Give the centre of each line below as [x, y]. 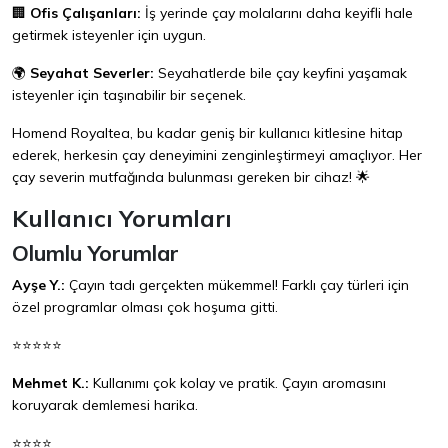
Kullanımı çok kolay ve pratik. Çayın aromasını [237, 383]
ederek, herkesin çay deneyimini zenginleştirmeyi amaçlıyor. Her [217, 155]
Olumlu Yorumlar [95, 253]
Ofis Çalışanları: [85, 13]
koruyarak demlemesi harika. [105, 405]
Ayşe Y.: [38, 285]
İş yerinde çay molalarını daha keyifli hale [277, 13]
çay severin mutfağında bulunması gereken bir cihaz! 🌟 [191, 177]
